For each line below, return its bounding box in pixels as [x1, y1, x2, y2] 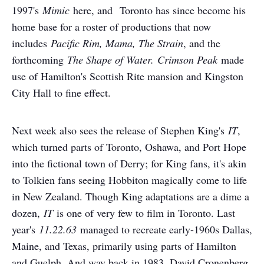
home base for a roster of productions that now [12, 19, 211, 34]
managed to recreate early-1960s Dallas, [77, 222, 252, 236]
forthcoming [12, 52, 67, 67]
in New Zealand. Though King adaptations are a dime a [12, 189, 249, 203]
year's [12, 222, 39, 236]
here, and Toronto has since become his [73, 3, 246, 17]
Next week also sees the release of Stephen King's [12, 123, 228, 137]
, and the [183, 36, 220, 50]
